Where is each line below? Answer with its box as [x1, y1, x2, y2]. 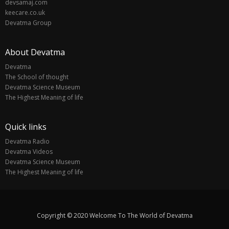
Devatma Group [5, 18, 52, 27]
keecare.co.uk [5, 8, 45, 17]
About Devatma [5, 46, 65, 58]
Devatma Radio [5, 136, 50, 146]
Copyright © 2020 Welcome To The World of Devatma [36, 211, 193, 220]
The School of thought [5, 72, 68, 81]
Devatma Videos [5, 147, 53, 156]
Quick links [5, 121, 47, 132]
